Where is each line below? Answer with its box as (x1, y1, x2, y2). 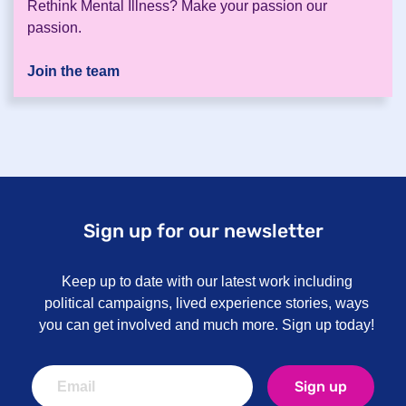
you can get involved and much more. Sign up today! (39, 317, 374, 333)
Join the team (27, 63, 120, 80)
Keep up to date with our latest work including (61, 274, 353, 290)
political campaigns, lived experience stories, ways (44, 295, 369, 312)
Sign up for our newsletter (82, 219, 324, 243)
